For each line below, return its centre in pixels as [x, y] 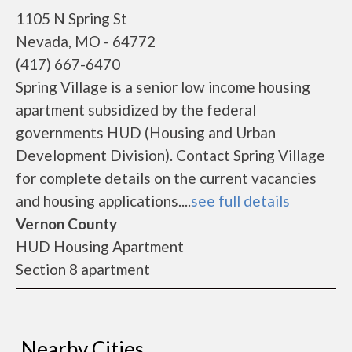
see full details [240, 201]
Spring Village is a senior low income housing [163, 87]
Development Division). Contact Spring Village [170, 155]
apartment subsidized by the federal [136, 110]
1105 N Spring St [71, 18]
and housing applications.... [103, 201]
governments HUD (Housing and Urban [146, 132]
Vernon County [66, 224]
